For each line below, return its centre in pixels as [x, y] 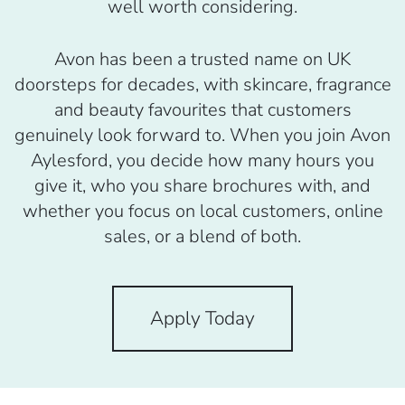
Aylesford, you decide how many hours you [202, 161]
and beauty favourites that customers [202, 110]
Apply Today [202, 319]
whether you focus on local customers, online [202, 212]
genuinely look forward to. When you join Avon [202, 136]
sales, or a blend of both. [202, 237]
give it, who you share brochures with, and [202, 186]
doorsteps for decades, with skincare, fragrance [202, 85]
